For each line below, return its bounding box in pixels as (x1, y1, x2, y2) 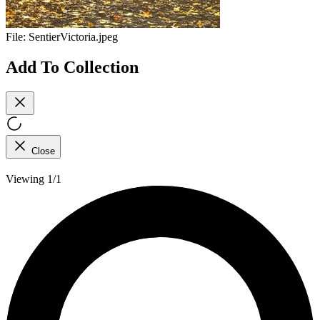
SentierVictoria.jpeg (29, 31, 118, 44)
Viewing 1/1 (6, 172, 61, 185)
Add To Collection (6, 57, 139, 76)
